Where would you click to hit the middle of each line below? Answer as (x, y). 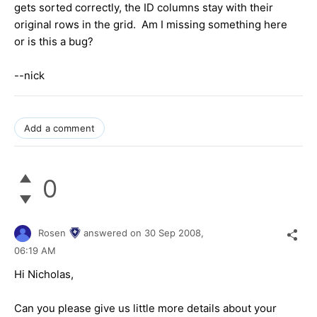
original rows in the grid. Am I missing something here (151, 24)
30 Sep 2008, (175, 232)
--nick (29, 75)
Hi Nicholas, (44, 275)
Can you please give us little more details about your (145, 309)
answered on (114, 232)
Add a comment (60, 128)
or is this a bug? (54, 41)
